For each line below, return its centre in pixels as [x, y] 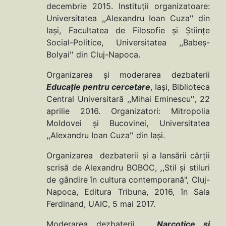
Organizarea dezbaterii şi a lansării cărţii [128, 156]
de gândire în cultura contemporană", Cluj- [128, 180]
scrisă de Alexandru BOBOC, [103, 168]
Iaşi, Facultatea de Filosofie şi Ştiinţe [128, 31]
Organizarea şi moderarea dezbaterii [128, 75]
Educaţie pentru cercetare [98, 87]
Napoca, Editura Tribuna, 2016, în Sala [128, 192]
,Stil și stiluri [186, 168]
